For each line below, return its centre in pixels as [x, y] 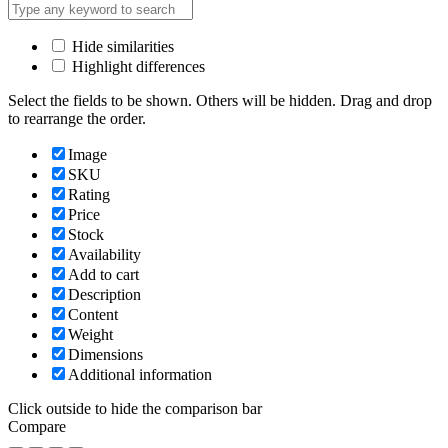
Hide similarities [121, 46]
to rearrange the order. [77, 118]
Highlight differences [136, 66]
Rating [89, 194]
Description [104, 294]
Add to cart [103, 274]
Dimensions [105, 354]
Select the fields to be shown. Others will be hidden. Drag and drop [220, 100]
